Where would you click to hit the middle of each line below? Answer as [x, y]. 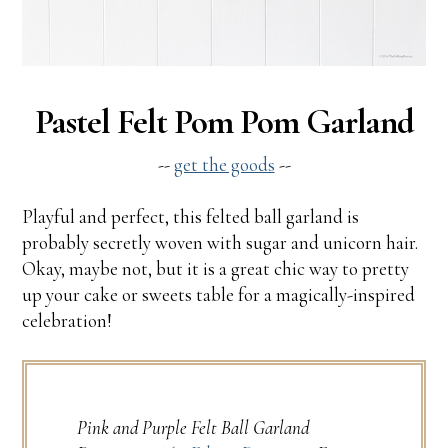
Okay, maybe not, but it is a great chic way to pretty [216, 269]
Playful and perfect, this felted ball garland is [191, 217]
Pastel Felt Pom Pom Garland [224, 122]
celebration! [67, 321]
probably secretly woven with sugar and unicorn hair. [220, 243]
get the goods [224, 165]
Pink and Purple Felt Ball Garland [193, 428]
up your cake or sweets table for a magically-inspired [219, 295]
